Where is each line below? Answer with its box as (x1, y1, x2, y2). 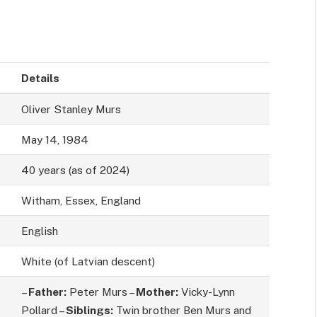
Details (21, 71, 59, 85)
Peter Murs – (66, 285, 136, 299)
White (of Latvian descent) (21, 255, 155, 268)
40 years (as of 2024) (21, 163, 129, 177)
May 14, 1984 (21, 133, 88, 146)
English (21, 224, 58, 238)
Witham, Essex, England (21, 194, 141, 207)
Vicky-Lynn (178, 285, 235, 299)
